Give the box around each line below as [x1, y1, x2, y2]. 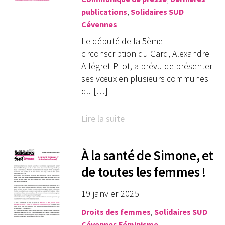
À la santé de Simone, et [81, 147, 214, 164]
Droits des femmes [81, 207, 151, 217]
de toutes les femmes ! [81, 163, 206, 180]
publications [81, 7, 127, 17]
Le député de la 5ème [81, 35, 163, 47]
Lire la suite [81, 112, 125, 124]
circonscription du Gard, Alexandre [81, 48, 209, 60]
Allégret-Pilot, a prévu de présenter [81, 60, 212, 72]
